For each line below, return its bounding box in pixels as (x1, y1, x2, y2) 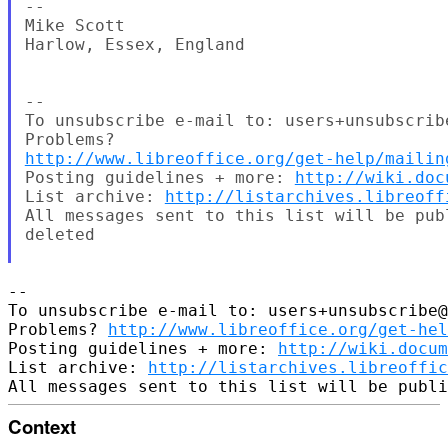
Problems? (8, 319, 108, 339)
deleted (24, 224, 95, 244)
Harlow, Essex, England (24, 34, 245, 54)
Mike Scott (24, 15, 125, 35)
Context (8, 412, 76, 440)
